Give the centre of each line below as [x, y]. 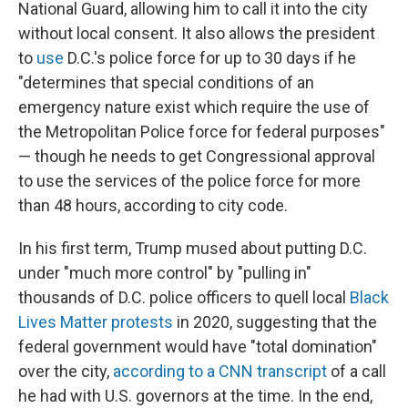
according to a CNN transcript [220, 371]
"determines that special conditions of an [166, 82]
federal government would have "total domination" [198, 347]
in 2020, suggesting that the [275, 322]
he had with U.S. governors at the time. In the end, [195, 396]
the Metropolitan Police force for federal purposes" [202, 132]
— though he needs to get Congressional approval [197, 156]
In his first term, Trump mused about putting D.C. [193, 248]
